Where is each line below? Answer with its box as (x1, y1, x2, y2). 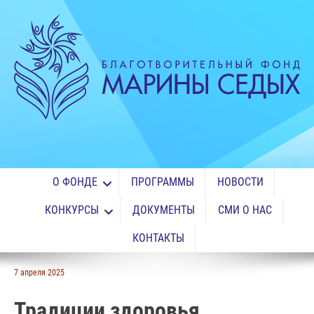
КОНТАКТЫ (132, 231, 184, 245)
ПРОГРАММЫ (131, 175, 194, 189)
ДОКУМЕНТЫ (132, 203, 195, 217)
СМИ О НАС (217, 203, 272, 217)
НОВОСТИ (217, 175, 264, 189)
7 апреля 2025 (14, 268, 64, 278)
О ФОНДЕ (53, 175, 97, 189)
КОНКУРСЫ (44, 203, 99, 217)
